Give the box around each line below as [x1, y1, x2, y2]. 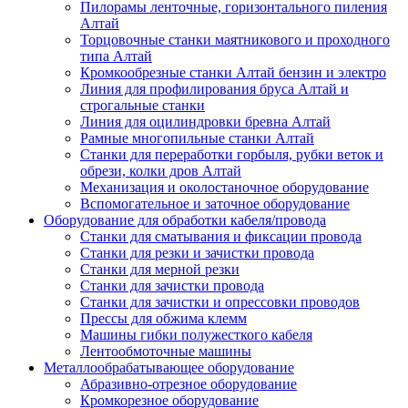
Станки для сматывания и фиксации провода [80, 229, 362, 244]
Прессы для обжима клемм [80, 311, 247, 326]
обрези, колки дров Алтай [80, 163, 241, 178]
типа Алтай [80, 48, 152, 64]
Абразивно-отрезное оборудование [80, 376, 297, 392]
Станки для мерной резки [80, 261, 240, 277]
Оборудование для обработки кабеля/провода [44, 212, 326, 228]
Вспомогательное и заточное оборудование [80, 196, 350, 211]
